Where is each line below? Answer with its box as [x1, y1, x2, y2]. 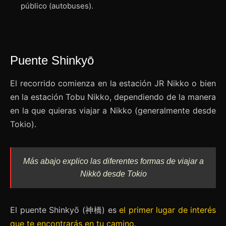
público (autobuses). [21, 1, 93, 11]
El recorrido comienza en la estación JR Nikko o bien [10, 78, 216, 89]
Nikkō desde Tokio [80, 169, 147, 179]
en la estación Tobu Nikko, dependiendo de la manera [10, 92, 216, 102]
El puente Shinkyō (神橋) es [10, 205, 119, 215]
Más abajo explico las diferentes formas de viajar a [23, 157, 204, 166]
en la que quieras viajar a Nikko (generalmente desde [10, 105, 216, 116]
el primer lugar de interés [119, 205, 216, 215]
